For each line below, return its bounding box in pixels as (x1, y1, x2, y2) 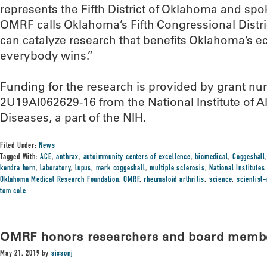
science (209, 176, 232, 184)
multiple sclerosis (150, 164, 205, 173)
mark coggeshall (95, 164, 145, 173)
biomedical (195, 153, 228, 162)
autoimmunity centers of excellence (83, 153, 191, 162)
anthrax (56, 153, 79, 162)
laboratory (40, 164, 71, 173)
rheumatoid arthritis (144, 176, 205, 184)
